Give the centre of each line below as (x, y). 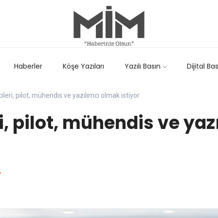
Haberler (28, 66)
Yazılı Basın (142, 66)
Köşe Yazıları (83, 66)
